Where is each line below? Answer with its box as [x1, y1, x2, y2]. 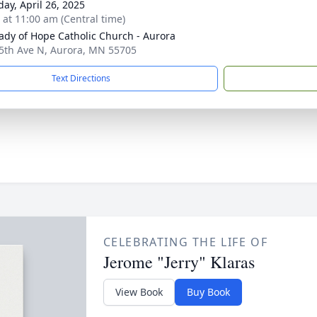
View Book [115, 285, 163, 299]
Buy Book [186, 285, 230, 299]
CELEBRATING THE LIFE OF [103, 234, 268, 250]
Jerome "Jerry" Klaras [103, 250, 255, 273]
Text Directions [52, 72, 110, 84]
